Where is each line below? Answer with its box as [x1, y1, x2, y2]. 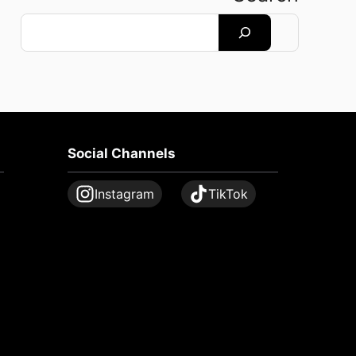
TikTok [207, 186, 248, 203]
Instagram [94, 186, 154, 203]
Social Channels [67, 145, 176, 162]
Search [20, 14, 56, 28]
